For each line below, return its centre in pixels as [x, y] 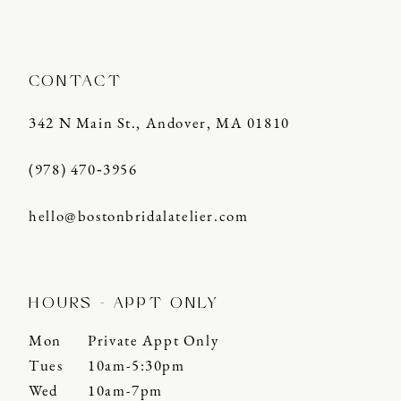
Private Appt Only [154, 342]
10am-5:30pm [137, 367]
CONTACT [76, 81]
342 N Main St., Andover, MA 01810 [159, 124]
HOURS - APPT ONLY [124, 303]
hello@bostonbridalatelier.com [139, 218]
